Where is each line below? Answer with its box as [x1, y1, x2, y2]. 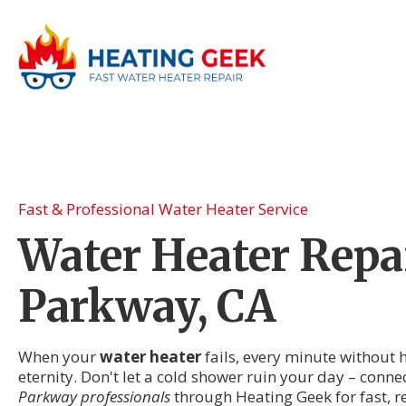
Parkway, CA [18, 279, 275, 333]
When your [18, 346, 100, 367]
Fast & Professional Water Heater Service [18, 198, 308, 219]
